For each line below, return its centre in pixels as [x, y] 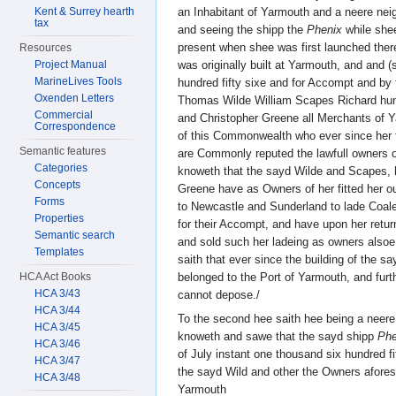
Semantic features [63, 151]
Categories [61, 168]
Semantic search [75, 235]
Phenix [324, 30]
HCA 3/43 [58, 293]
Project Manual [71, 65]
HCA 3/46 [58, 344]
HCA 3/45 [58, 327]
